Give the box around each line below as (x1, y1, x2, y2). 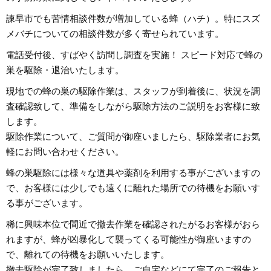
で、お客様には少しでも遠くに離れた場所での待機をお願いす (6, 182, 260, 193)
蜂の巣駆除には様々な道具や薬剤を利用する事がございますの (6, 167, 260, 178)
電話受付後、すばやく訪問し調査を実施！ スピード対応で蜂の (6, 49, 263, 60)
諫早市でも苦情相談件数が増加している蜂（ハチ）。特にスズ (6, 13, 260, 24)
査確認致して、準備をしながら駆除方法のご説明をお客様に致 (6, 100, 260, 111)
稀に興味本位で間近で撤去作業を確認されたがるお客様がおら (6, 218, 260, 229)
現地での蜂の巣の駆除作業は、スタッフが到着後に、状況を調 (6, 85, 260, 96)
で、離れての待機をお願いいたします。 (6, 249, 169, 260)
